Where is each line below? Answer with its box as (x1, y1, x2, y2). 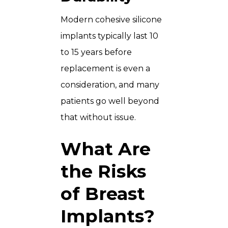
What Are (61, 138, 151, 160)
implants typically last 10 (61, 31, 158, 41)
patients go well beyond (61, 96, 159, 106)
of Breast (61, 183, 145, 205)
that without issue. (61, 112, 136, 123)
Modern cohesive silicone (61, 15, 162, 25)
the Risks (61, 160, 146, 183)
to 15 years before (61, 47, 132, 58)
